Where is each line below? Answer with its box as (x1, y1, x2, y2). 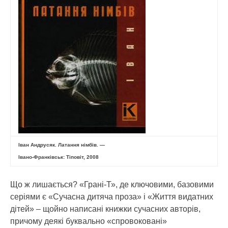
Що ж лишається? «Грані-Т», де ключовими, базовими (10, 180, 214, 189)
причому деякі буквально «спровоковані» (10, 217, 167, 225)
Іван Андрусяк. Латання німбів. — (18, 142, 105, 148)
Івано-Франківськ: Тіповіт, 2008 (18, 154, 99, 160)
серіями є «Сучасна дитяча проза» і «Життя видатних (10, 192, 213, 201)
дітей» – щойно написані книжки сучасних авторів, (10, 205, 201, 213)
